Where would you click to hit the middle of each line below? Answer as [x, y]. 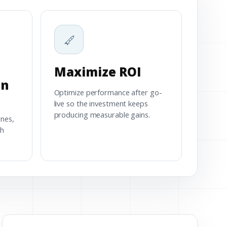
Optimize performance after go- [108, 92]
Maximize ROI [98, 72]
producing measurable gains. [102, 115]
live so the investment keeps [101, 104]
